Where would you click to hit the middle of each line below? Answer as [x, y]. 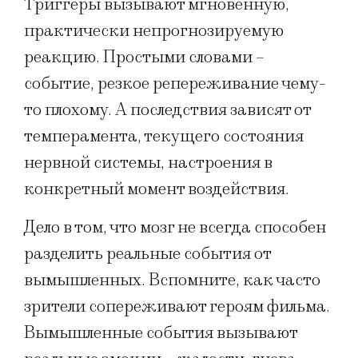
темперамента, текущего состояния [164, 137]
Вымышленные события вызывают [161, 332]
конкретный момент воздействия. [158, 189]
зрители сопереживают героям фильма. [177, 306]
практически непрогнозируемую [154, 31]
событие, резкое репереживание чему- [175, 84]
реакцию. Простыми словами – [144, 58]
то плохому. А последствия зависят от [167, 110]
